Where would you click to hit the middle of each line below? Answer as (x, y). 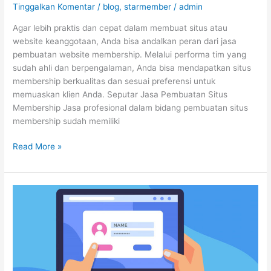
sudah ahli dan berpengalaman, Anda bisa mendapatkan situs (132, 67)
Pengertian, (35, 218)
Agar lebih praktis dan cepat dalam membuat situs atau (120, 28)
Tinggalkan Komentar (54, 7)
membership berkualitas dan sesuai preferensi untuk (114, 81)
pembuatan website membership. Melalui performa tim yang (130, 54)
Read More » (38, 147)
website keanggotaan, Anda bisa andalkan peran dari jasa (125, 41)
